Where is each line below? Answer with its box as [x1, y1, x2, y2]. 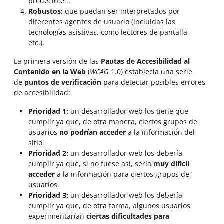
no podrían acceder [59, 127, 126, 137]
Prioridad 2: [28, 148, 68, 158]
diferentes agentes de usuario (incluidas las [28, 16, 175, 26]
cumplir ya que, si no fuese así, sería [28, 158, 153, 168]
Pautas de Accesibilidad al [101, 56, 190, 66]
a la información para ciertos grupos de [54, 169, 189, 179]
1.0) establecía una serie [109, 66, 192, 76]
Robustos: [28, 6, 63, 16]
